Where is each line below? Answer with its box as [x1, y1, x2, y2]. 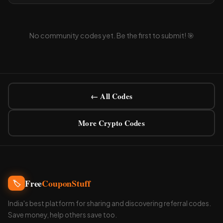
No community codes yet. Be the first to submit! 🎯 [29, 31, 194, 40]
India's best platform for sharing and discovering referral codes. [8, 199, 211, 208]
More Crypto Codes [78, 117, 145, 128]
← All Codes [91, 90, 132, 102]
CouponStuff [42, 176, 91, 190]
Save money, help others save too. [8, 211, 117, 220]
